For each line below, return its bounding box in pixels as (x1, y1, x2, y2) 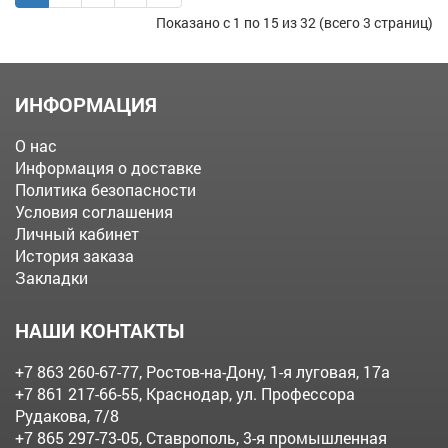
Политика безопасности (15, 178, 196, 200)
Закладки (15, 266, 88, 288)
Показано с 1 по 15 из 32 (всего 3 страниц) (156, 12, 433, 32)
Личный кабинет (15, 222, 139, 244)
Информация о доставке (15, 156, 201, 178)
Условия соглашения (15, 200, 173, 222)
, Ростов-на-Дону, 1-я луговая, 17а (139, 360, 390, 382)
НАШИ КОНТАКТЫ (15, 316, 184, 343)
